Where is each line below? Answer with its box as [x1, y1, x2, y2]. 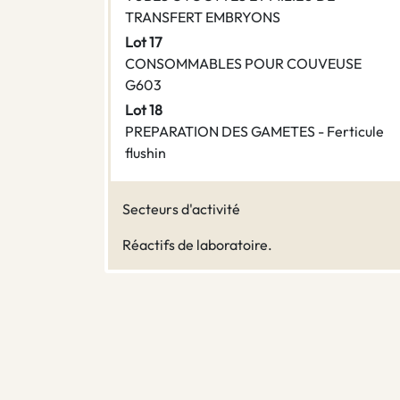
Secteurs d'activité [122, 200, 240, 219]
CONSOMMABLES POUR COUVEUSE [125, 54, 362, 73]
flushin [125, 144, 166, 162]
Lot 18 [125, 101, 162, 120]
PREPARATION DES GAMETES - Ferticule [125, 122, 384, 141]
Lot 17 [125, 33, 162, 52]
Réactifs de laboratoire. [122, 236, 272, 254]
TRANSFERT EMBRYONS [125, 8, 280, 27]
